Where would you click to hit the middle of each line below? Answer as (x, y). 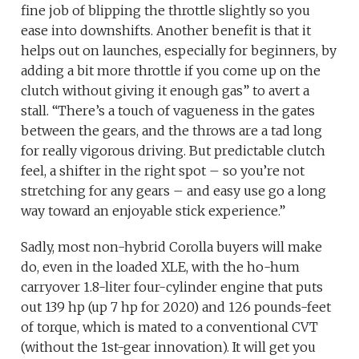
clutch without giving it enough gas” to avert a (165, 91)
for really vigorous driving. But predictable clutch (173, 151)
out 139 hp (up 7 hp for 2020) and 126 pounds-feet (176, 307)
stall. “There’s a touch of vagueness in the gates (168, 111)
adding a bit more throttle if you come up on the (171, 71)
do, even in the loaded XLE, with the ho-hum (161, 267)
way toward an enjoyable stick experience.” (153, 211)
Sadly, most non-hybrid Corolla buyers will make (172, 247)
